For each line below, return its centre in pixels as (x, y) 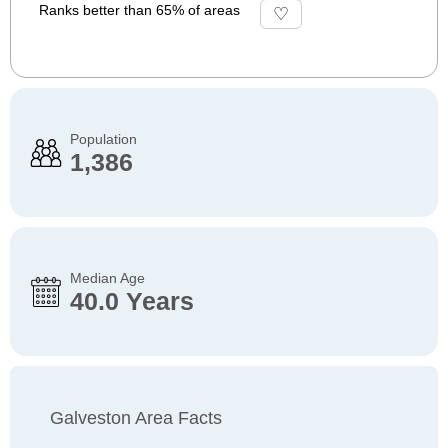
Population (103, 139)
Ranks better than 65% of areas (139, 10)
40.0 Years (132, 301)
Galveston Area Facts (136, 418)
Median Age (107, 278)
